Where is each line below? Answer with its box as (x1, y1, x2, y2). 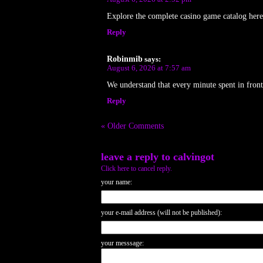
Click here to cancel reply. (101, 164, 172, 173)
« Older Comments (101, 121, 164, 130)
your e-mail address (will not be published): (101, 208, 222, 217)
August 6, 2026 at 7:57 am (107, 63, 191, 72)
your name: (101, 177, 132, 186)
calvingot (173, 150, 214, 163)
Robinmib (107, 54, 143, 63)
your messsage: (101, 238, 144, 247)
